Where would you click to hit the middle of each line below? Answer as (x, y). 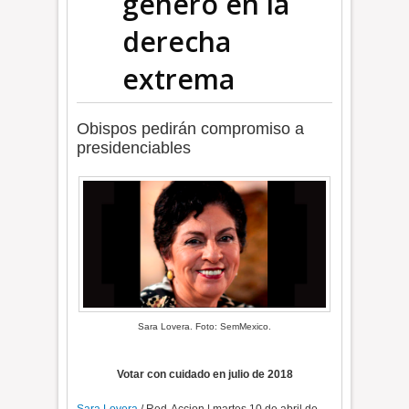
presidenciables (134, 148)
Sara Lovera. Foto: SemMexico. (204, 326)
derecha (177, 42)
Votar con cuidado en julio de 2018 (204, 374)
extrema (179, 79)
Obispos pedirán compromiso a (191, 129)
